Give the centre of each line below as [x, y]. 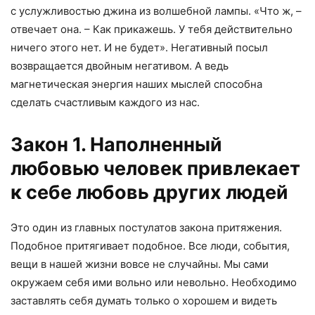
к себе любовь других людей [149, 193]
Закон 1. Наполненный [116, 145]
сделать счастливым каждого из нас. [105, 103]
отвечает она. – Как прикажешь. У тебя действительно [152, 30]
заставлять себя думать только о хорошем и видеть [144, 301]
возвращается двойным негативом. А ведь [120, 66]
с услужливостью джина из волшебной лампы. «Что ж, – [156, 11]
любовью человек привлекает [155, 169]
